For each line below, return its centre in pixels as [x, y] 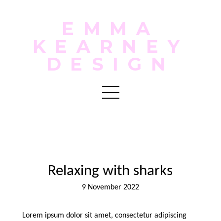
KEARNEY [110, 46]
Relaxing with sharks [110, 172]
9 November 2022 [110, 188]
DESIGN [110, 64]
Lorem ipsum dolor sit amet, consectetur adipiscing [104, 215]
